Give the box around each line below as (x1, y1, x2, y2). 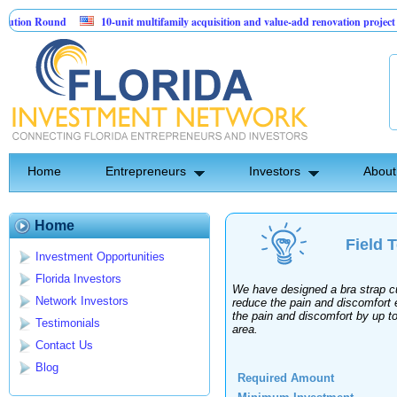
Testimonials (35, 316, 100, 331)
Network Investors (35, 294, 128, 308)
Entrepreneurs (105, 164, 186, 178)
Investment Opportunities (35, 250, 165, 264)
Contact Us (35, 339, 93, 353)
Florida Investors (35, 272, 121, 286)
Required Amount (237, 371, 334, 385)
